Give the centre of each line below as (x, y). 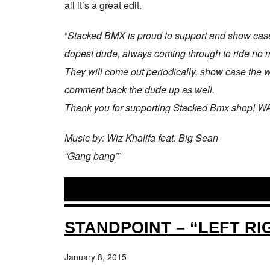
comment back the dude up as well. (140, 89)
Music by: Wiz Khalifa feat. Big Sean (141, 138)
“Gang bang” (91, 156)
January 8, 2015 (96, 257)
